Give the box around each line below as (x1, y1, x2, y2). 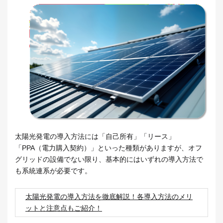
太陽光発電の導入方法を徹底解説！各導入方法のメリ (25, 192, 193, 201)
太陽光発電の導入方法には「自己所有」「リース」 (15, 132, 175, 140)
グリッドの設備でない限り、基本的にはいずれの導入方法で (15, 155, 203, 163)
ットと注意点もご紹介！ (25, 204, 102, 212)
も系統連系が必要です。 (15, 166, 92, 175)
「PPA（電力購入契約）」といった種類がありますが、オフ (15, 143, 202, 152)
